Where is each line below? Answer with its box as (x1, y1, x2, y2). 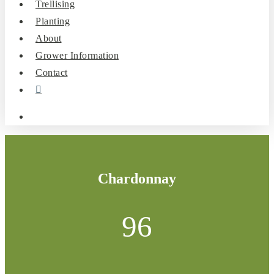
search (29, 111, 53, 121)
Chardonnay (98, 170, 176, 187)
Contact (35, 67, 68, 78)
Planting (35, 16, 70, 26)
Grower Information (35, 50, 119, 61)
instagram (35, 82, 75, 92)
